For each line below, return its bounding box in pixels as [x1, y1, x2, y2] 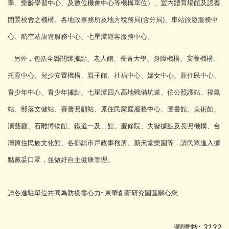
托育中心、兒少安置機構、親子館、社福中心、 [8, 71, 147, 79]
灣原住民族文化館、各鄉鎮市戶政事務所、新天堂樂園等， [8, 139, 180, 147]
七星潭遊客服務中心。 [87, 32, 154, 40]
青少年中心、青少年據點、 [8, 88, 87, 96]
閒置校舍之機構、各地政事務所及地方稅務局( [8, 15, 143, 24]
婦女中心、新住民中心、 [147, 71, 220, 79]
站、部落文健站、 [8, 105, 61, 113]
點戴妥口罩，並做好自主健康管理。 [8, 155, 114, 164]
